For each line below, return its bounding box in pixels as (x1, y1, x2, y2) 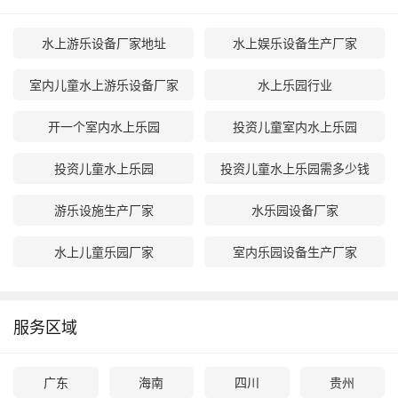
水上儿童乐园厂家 (53, 243, 154, 260)
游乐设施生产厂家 (53, 201, 154, 219)
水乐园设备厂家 (251, 201, 338, 219)
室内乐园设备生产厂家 (232, 243, 357, 260)
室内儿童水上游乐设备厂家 (28, 76, 179, 93)
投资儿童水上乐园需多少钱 (219, 159, 370, 177)
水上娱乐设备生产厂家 (232, 34, 357, 52)
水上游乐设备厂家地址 (41, 34, 166, 52)
